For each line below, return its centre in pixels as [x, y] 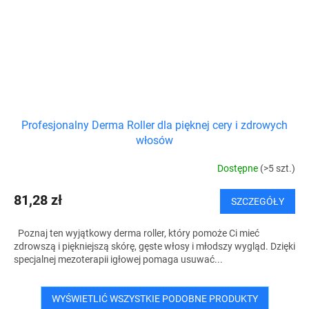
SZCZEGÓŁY [258, 201]
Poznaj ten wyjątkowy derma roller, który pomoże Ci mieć [137, 233]
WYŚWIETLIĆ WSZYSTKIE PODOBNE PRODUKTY [154, 298]
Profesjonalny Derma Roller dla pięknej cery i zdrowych [154, 125]
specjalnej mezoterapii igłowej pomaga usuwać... [118, 259]
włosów [154, 140]
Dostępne [239, 169]
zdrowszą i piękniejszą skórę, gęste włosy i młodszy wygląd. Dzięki [154, 246]
